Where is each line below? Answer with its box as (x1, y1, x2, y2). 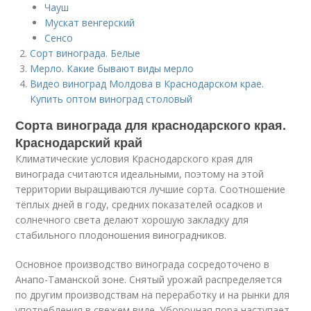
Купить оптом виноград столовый (30, 92, 193, 106)
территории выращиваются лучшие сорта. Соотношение (15, 183, 286, 196)
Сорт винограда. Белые (30, 47, 141, 60)
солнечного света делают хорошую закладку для (15, 213, 249, 226)
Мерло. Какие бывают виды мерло (30, 62, 194, 75)
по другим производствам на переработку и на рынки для (15, 288, 290, 301)
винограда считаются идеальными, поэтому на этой (15, 167, 264, 180)
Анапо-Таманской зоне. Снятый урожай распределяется (15, 273, 283, 286)
